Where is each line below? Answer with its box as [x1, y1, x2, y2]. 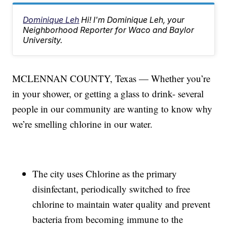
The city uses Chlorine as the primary [32, 167, 177, 180]
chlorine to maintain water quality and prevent [32, 198, 211, 211]
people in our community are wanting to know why [12, 102, 213, 116]
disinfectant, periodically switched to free [32, 182, 191, 196]
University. [23, 35, 63, 46]
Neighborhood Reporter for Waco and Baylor [23, 25, 195, 35]
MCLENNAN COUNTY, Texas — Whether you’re [12, 72, 211, 85]
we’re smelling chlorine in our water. [12, 118, 153, 131]
